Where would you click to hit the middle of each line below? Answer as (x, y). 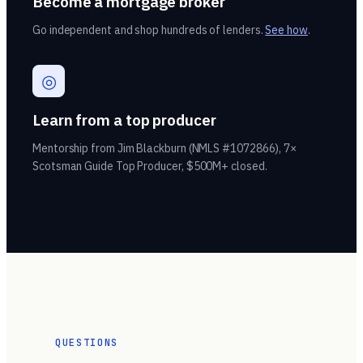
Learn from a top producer (124, 120)
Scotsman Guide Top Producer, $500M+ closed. (150, 166)
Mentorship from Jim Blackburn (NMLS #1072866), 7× (165, 148)
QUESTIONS (87, 343)
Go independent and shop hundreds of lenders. (149, 30)
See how (286, 30)
